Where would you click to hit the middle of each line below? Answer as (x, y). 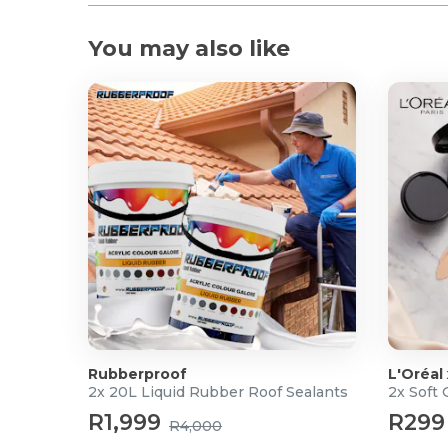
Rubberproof (137, 374)
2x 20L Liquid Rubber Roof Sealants (218, 392)
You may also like (189, 48)
